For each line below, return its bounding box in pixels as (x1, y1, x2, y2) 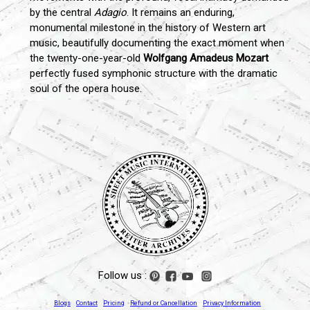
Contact (76, 300, 98, 307)
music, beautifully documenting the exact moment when (30, 37, 284, 50)
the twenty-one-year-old (30, 52, 143, 65)
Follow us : (98, 269, 149, 282)
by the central (30, 6, 94, 19)
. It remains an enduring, (127, 6, 235, 19)
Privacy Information (203, 300, 261, 307)
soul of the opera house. (30, 82, 142, 95)
